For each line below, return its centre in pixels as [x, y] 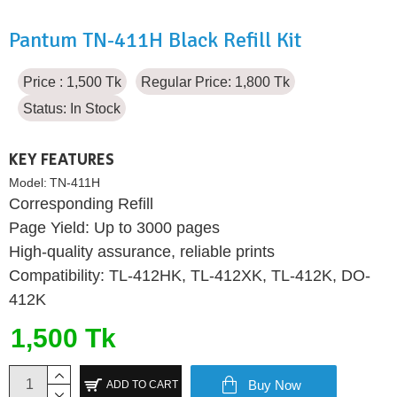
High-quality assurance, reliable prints [142, 251]
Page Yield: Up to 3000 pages [114, 227]
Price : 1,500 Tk [72, 82]
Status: [45, 108]
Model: [28, 182]
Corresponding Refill [81, 203]
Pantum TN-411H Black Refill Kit [155, 39]
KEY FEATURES [62, 160]
